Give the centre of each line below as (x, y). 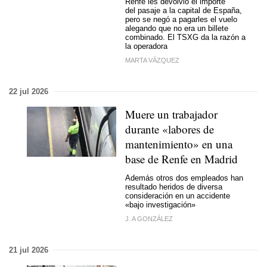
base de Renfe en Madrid (181, 159)
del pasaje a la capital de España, (184, 10)
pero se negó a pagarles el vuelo (181, 19)
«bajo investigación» (160, 205)
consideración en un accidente (178, 196)
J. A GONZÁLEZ (149, 218)
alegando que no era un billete (177, 28)
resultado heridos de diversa (174, 187)
